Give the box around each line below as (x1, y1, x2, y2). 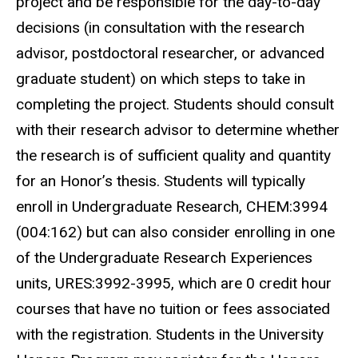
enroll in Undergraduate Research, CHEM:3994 (16, 197, 328, 216)
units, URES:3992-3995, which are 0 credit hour (16, 273, 332, 292)
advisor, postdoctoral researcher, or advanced (16, 43, 324, 62)
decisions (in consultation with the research (16, 18, 304, 37)
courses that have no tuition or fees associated (16, 299, 330, 318)
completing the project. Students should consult (16, 94, 334, 113)
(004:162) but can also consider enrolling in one (16, 222, 335, 241)
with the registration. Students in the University (16, 324, 324, 344)
